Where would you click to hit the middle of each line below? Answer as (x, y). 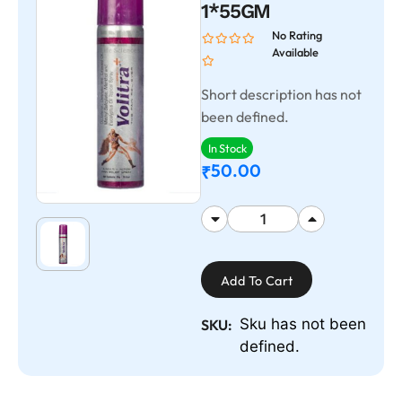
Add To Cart (257, 281)
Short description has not (281, 94)
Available (295, 52)
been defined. (245, 117)
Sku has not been (303, 323)
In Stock (227, 149)
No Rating (297, 35)
